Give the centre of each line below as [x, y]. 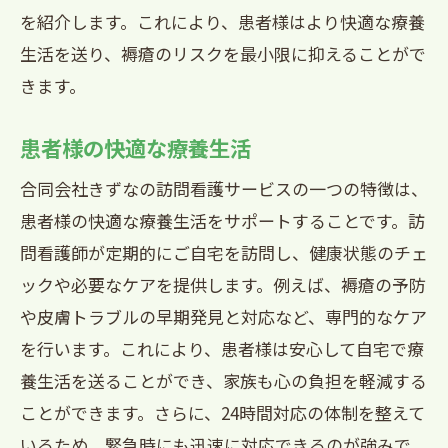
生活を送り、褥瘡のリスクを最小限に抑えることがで [223, 53]
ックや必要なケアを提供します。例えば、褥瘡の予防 [223, 284]
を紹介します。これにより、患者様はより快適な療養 [222, 21]
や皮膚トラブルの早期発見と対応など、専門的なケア [223, 316]
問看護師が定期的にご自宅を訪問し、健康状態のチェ [224, 252]
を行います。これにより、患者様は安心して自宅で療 [222, 348]
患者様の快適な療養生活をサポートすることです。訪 [222, 220]
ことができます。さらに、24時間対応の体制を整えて [222, 412]
